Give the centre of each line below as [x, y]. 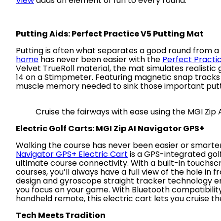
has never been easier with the [100, 59]
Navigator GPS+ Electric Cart [72, 154]
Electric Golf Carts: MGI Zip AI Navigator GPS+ [110, 129]
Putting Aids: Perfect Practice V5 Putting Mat [110, 34]
